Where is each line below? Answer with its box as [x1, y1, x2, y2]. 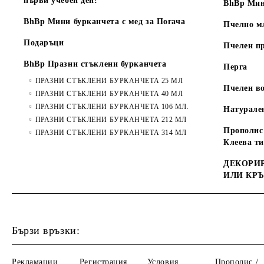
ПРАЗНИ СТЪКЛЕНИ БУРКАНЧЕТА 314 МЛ [35, 128, 187, 137]
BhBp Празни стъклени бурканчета [24, 60, 167, 68]
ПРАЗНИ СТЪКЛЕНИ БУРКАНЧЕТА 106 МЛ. [35, 103, 189, 111]
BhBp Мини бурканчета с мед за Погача [24, 17, 186, 26]
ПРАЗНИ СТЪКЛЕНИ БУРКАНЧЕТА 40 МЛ [35, 90, 183, 98]
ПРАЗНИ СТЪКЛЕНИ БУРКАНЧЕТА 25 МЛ [35, 77, 183, 85]
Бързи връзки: [12, 225, 80, 236]
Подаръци [24, 38, 64, 47]
